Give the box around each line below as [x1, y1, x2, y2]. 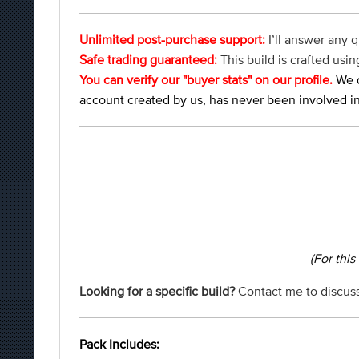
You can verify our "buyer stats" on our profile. [79, 72, 333, 87]
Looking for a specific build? [79, 284, 235, 298]
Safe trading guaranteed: [79, 52, 217, 67]
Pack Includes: [79, 337, 159, 351]
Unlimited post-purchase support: [79, 32, 265, 46]
